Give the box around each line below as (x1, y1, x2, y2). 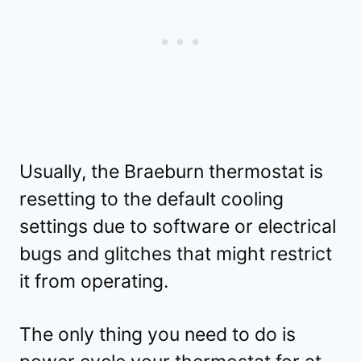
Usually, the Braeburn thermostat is (19, 160, 323, 184)
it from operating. (19, 270, 168, 293)
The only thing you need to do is (19, 323, 296, 346)
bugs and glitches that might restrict (19, 243, 332, 266)
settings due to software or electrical (19, 215, 336, 239)
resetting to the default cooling (19, 188, 284, 211)
